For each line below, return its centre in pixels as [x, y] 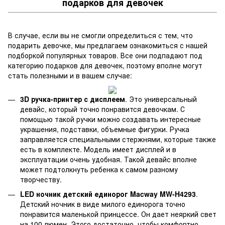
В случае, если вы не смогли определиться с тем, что [100, 35]
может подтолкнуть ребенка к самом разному [99, 170]
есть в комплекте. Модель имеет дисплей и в [98, 149]
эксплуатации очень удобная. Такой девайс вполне [108, 159]
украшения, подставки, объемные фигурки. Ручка [105, 129]
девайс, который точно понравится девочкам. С [102, 109]
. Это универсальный [161, 99]
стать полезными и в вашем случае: [70, 76]
